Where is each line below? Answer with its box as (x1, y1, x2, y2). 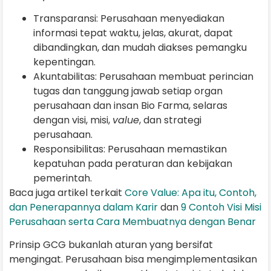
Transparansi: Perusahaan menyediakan (33, 11, 224, 26)
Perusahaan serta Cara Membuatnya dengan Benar (9, 215, 256, 229)
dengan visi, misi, (33, 113, 113, 128)
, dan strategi (139, 113, 201, 128)
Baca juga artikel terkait (9, 186, 125, 200)
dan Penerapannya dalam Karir (9, 200, 158, 215)
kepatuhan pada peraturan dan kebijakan (33, 157, 232, 171)
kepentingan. (33, 55, 98, 70)
